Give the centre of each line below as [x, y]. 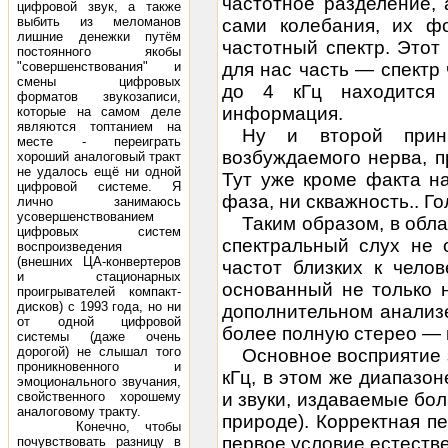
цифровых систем [99, 231]
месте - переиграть [99, 141]
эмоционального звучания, [99, 381]
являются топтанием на [99, 126]
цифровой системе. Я [99, 186]
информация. [282, 113]
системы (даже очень [99, 336]
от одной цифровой [99, 321]
